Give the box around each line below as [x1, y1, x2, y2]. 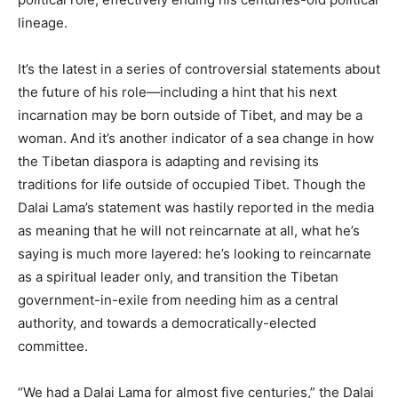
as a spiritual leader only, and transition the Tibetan [18, 268, 338, 286]
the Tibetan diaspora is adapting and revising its [18, 153, 319, 171]
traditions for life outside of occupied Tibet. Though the [18, 176, 366, 194]
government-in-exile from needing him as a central [18, 291, 338, 309]
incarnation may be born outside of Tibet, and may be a [18, 107, 362, 124]
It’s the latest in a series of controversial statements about [18, 60, 380, 78]
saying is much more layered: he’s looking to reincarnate [18, 245, 371, 263]
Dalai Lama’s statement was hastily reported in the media [18, 199, 374, 217]
